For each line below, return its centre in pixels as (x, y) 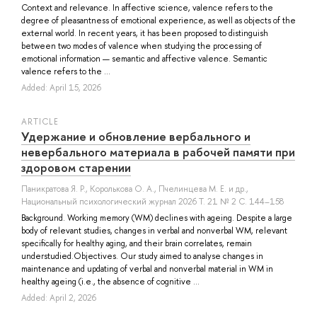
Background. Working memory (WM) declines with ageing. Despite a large (157, 218)
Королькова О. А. (122, 189)
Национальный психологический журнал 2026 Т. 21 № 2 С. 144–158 (152, 201)
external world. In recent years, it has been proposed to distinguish (145, 33)
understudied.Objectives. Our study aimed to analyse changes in (142, 256)
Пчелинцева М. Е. (192, 189)
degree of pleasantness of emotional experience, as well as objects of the (158, 20)
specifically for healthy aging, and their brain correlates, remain (137, 243)
